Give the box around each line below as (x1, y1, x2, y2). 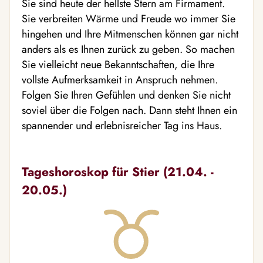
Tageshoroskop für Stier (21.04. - (22, 163, 214, 181)
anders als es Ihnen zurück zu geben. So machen (22, 42, 235, 57)
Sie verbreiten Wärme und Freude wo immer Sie (22, 11, 235, 26)
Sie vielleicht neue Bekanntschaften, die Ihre (22, 57, 214, 72)
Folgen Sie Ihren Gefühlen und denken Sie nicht (22, 87, 231, 103)
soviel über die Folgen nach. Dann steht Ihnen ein (22, 103, 237, 118)
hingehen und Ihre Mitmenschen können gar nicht (22, 26, 238, 42)
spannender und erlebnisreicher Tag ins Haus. (22, 118, 222, 133)
